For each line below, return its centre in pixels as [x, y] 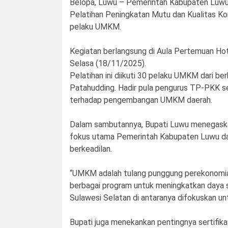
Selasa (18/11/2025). [108, 64]
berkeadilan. [91, 149]
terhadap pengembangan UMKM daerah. [141, 100]
